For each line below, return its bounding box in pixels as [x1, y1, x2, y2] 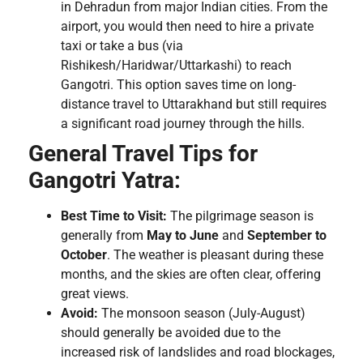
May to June [147, 227, 219, 243]
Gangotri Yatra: [28, 166, 181, 194]
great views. [61, 285, 129, 301]
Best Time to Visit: [61, 207, 167, 224]
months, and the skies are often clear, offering [61, 266, 321, 282]
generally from [61, 227, 147, 243]
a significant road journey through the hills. [61, 115, 305, 131]
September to [247, 227, 327, 243]
